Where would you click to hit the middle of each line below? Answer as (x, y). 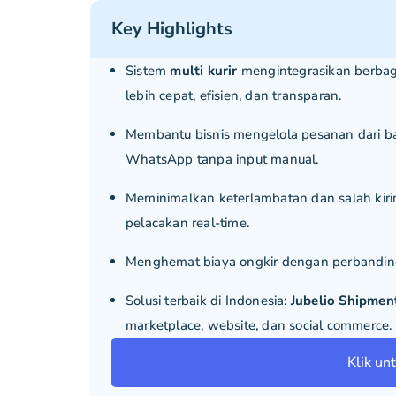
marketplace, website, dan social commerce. (259, 325)
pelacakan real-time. (187, 222)
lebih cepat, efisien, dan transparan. (234, 95)
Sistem (148, 70)
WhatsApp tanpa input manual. (222, 159)
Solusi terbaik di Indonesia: (208, 300)
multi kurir (204, 70)
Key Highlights (172, 28)
